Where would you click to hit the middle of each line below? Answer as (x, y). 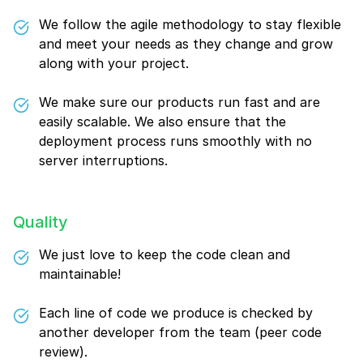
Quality (41, 222)
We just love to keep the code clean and (164, 254)
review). (63, 352)
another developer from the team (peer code (180, 332)
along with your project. (114, 63)
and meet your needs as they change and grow (186, 44)
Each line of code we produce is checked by (176, 313)
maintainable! (80, 274)
